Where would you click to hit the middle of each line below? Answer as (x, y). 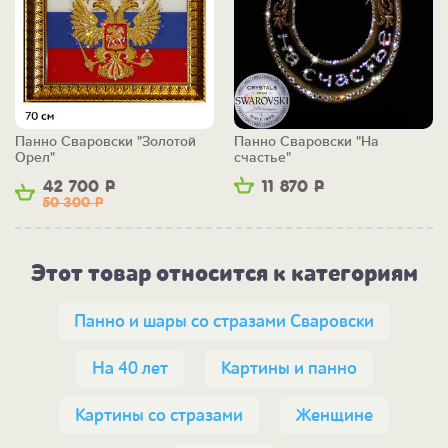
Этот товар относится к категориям (224, 274)
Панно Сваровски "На (306, 142)
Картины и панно (288, 369)
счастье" (262, 158)
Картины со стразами (159, 416)
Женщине (334, 416)
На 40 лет (129, 369)
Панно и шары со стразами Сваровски (224, 322)
